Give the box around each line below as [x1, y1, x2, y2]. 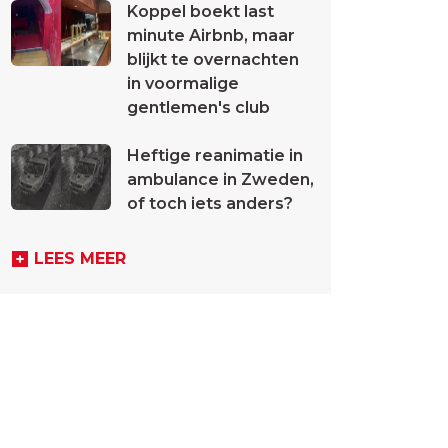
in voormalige [127, 74, 239, 93]
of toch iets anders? [127, 194, 293, 213]
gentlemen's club [127, 98, 270, 117]
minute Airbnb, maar [127, 26, 295, 45]
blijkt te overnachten [127, 50, 299, 69]
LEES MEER [34, 249, 126, 268]
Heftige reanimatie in [127, 146, 303, 165]
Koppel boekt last [127, 2, 274, 21]
